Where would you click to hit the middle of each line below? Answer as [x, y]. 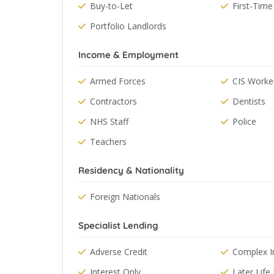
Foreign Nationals [125, 197]
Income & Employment [128, 55]
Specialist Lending [118, 225]
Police [244, 121]
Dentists [249, 101]
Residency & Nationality [131, 170]
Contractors [113, 101]
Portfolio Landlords [128, 26]
